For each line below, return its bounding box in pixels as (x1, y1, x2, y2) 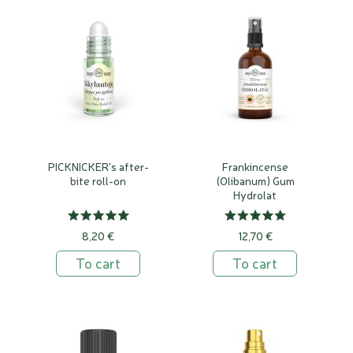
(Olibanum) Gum (215, 173, 295, 188)
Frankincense (221, 159, 288, 173)
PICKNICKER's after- (47, 159, 149, 173)
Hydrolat (233, 188, 277, 202)
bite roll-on (70, 173, 126, 188)
